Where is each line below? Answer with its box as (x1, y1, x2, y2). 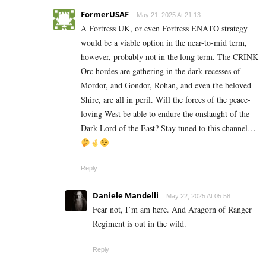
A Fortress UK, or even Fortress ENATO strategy (81, 23, 248, 34)
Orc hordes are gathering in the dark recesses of (81, 65, 240, 77)
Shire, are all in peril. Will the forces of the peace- (81, 94, 251, 106)
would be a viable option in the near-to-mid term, (81, 37, 247, 49)
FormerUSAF (81, 9, 129, 20)
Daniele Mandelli (93, 190, 159, 201)
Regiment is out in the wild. (93, 218, 186, 230)
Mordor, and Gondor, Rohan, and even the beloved (81, 80, 251, 91)
